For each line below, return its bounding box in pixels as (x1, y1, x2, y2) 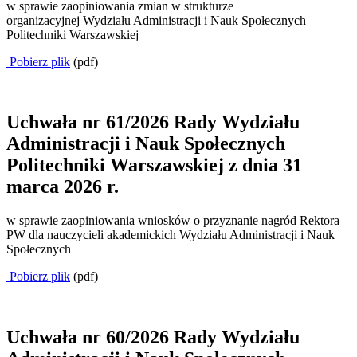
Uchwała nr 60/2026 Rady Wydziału (6, 327, 300, 348)
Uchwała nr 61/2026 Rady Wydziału (6, 112, 300, 133)
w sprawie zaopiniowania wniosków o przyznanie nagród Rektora (6, 214, 339, 228)
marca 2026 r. (6, 176, 119, 198)
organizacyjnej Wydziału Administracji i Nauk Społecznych (6, 13, 306, 27)
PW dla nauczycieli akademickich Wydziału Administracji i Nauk (6, 228, 335, 242)
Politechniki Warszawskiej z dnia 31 (6, 155, 302, 176)
